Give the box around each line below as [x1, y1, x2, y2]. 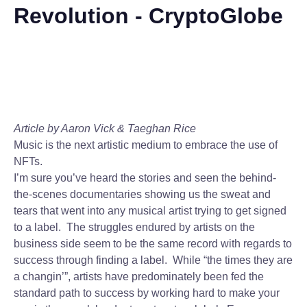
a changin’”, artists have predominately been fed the [14, 271, 264, 282]
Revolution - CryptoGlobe [14, 3, 283, 28]
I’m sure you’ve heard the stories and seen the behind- [14, 172, 276, 184]
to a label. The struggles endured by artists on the [14, 221, 255, 233]
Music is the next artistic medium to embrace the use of [14, 139, 278, 151]
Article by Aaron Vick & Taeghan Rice [14, 123, 196, 134]
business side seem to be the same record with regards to [14, 238, 292, 249]
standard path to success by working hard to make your [14, 287, 280, 299]
